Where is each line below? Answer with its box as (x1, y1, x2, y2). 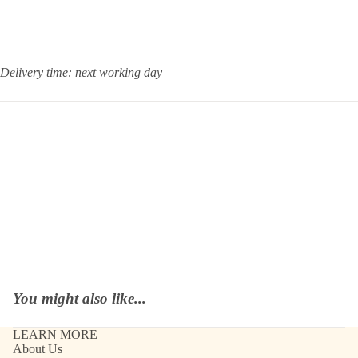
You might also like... (13, 289, 146, 307)
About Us (13, 341, 62, 356)
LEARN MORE (13, 327, 97, 341)
